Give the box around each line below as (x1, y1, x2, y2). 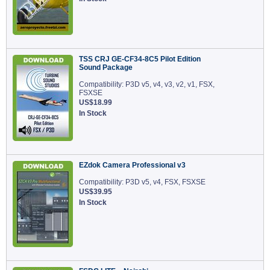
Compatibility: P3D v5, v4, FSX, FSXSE (79, 178, 206, 186)
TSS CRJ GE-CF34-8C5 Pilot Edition (79, 55, 201, 63)
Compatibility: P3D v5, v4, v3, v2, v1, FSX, (79, 80, 215, 89)
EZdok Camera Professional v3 (79, 161, 186, 169)
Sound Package (79, 63, 133, 72)
